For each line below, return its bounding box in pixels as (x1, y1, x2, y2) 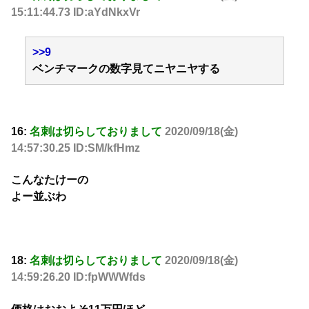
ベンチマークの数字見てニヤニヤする (32, 62, 220, 74)
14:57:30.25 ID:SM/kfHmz (11, 142, 140, 154)
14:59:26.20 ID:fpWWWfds (11, 271, 146, 283)
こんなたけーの (11, 174, 88, 186)
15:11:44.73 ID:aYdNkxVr (11, 6, 140, 19)
